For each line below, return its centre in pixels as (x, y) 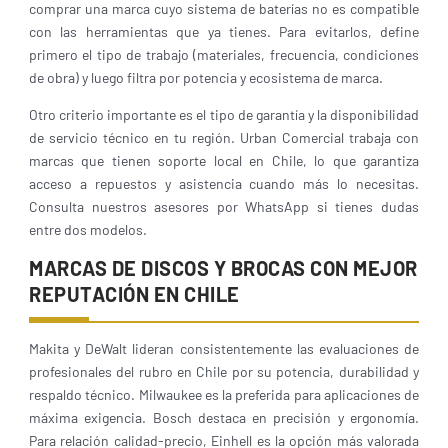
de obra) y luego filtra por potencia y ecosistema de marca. (206, 77)
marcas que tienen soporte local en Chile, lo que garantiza (224, 160)
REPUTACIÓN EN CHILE (134, 294)
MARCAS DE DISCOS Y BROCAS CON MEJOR (223, 268)
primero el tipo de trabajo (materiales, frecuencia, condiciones (224, 54)
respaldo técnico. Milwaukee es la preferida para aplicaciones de (224, 394)
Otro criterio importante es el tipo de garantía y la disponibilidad (224, 114)
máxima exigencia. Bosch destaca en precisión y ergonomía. (224, 417)
